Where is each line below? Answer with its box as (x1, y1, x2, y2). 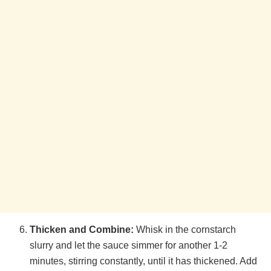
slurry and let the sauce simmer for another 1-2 (30, 240, 228, 250)
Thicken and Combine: (30, 224, 134, 235)
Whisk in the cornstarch (134, 224, 237, 235)
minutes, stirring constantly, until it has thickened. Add (30, 255, 258, 266)
